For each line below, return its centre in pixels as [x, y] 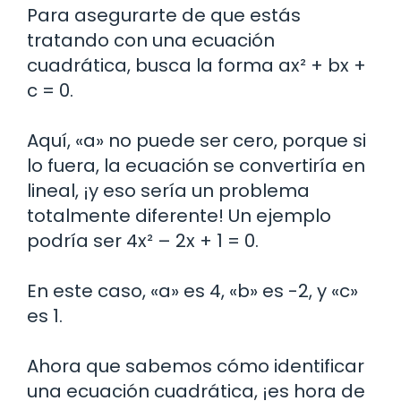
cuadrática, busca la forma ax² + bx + [196, 66]
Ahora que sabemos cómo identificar [196, 367]
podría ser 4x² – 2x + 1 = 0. [143, 241]
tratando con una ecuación [151, 41]
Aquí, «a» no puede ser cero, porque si [196, 141]
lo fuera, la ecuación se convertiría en [196, 166]
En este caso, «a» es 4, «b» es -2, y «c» [192, 291]
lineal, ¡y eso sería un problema [168, 191]
